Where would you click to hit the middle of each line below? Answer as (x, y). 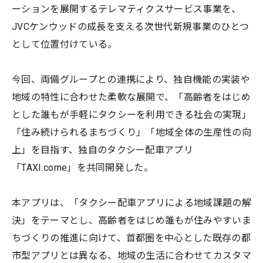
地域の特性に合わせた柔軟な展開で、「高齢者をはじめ (131, 97)
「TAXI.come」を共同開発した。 (83, 167)
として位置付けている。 (65, 44)
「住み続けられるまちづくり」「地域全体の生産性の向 (132, 132)
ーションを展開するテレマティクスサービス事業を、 (127, 9)
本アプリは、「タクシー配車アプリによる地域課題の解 (132, 203)
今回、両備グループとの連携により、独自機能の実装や (131, 79)
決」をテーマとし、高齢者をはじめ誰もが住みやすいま (132, 220)
